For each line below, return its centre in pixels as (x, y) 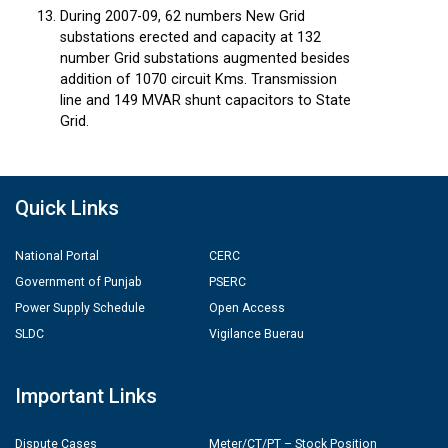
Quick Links (67, 208)
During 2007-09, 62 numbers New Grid (182, 16)
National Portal (57, 256)
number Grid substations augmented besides (205, 58)
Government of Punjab (78, 282)
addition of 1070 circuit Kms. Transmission (198, 79)
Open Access (247, 308)
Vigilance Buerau (256, 334)
